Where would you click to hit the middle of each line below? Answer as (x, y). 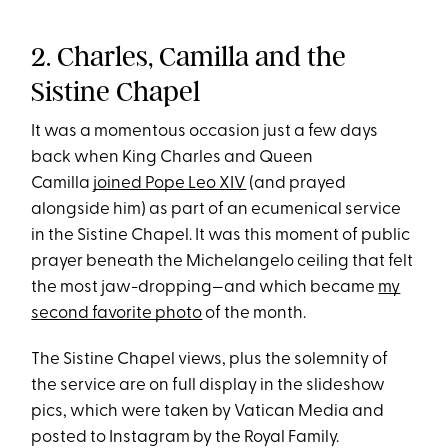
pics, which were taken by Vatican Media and (208, 412)
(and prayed (296, 184)
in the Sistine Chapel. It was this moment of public (221, 236)
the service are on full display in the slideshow (208, 386)
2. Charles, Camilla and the (189, 57)
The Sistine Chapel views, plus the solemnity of (210, 360)
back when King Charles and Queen (172, 158)
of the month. (254, 314)
